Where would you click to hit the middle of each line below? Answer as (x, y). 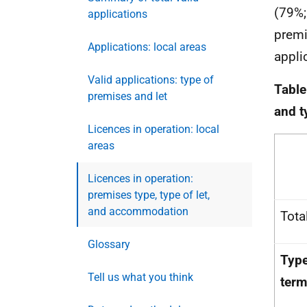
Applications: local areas (147, 47)
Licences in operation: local (153, 129)
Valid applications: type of (151, 80)
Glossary (109, 244)
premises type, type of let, (149, 195)
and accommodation (138, 211)
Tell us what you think (140, 277)
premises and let (127, 96)
